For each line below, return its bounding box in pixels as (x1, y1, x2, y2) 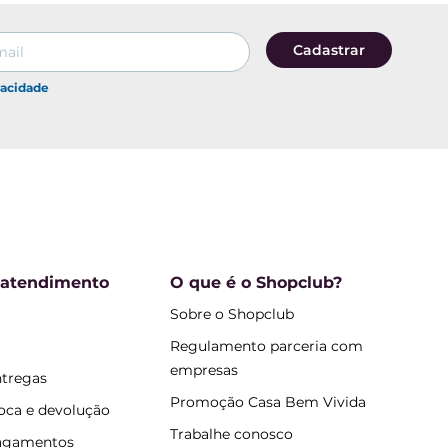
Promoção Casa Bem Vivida (169, 393, 366, 412)
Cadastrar (293, 40, 365, 59)
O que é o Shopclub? (169, 273, 342, 293)
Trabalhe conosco (169, 425, 293, 444)
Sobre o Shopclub (169, 305, 294, 324)
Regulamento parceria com (169, 337, 363, 356)
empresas (169, 361, 238, 380)
